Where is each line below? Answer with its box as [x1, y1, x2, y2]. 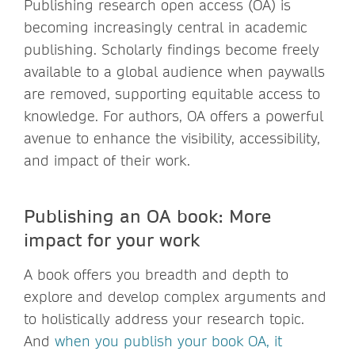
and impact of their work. [24, 151, 190, 170]
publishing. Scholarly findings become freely [24, 40, 319, 59]
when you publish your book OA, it [55, 331, 282, 350]
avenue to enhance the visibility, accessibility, [24, 128, 320, 147]
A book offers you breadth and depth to [24, 265, 288, 284]
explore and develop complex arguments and [24, 287, 326, 306]
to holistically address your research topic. [24, 309, 304, 328]
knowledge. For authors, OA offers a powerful [24, 106, 323, 125]
